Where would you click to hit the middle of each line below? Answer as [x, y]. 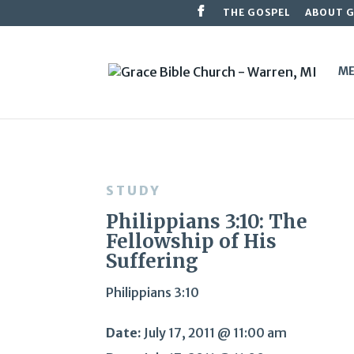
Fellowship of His [192, 242]
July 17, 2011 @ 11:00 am [215, 333]
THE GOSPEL [256, 12]
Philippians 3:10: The [207, 222]
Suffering [153, 262]
